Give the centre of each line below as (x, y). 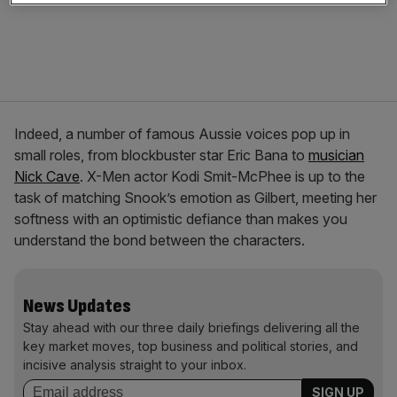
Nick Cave (47, 176)
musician (336, 155)
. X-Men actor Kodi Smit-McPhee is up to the (222, 176)
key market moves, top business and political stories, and (191, 346)
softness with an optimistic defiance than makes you (181, 219)
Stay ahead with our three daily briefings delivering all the (191, 327)
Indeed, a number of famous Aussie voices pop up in (182, 134)
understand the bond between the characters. (160, 240)
